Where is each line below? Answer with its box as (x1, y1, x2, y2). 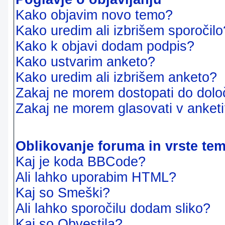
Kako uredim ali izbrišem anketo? (16, 70, 217, 85)
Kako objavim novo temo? (16, 8, 173, 23)
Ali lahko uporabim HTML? (16, 170, 176, 185)
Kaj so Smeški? (16, 185, 110, 200)
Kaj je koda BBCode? (16, 154, 146, 169)
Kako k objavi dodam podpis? (16, 39, 194, 54)
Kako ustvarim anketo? (16, 54, 155, 69)
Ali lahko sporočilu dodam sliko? (16, 201, 210, 216)
